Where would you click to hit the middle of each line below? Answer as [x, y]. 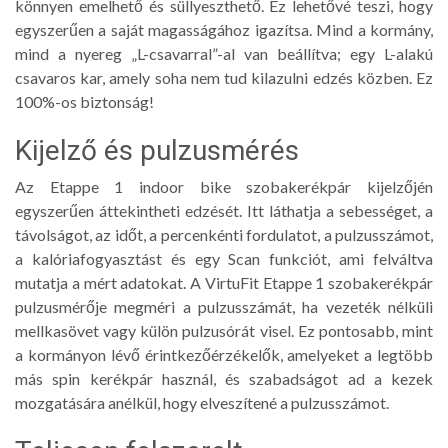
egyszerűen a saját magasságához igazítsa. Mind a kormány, [224, 29]
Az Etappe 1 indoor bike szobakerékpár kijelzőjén [224, 186]
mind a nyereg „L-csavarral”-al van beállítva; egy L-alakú [224, 53]
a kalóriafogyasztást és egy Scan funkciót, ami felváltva [224, 258]
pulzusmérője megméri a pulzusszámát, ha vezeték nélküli [224, 306]
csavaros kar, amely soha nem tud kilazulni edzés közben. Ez [224, 77]
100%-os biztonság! [84, 101]
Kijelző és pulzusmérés [157, 150]
